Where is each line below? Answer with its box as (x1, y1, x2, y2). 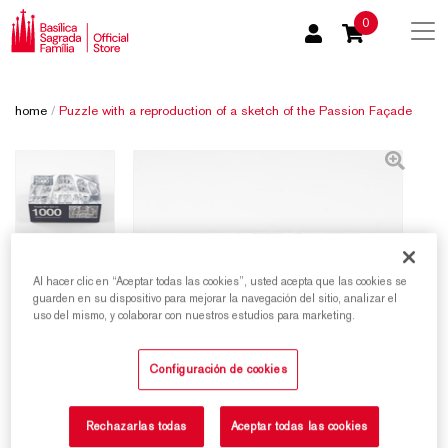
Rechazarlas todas (86, 419, 188, 434)
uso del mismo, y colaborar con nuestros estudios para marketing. (33, 308, 356, 323)
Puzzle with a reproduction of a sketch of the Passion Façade (59, 103, 412, 119)
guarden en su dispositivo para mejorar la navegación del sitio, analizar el (33, 291, 398, 306)
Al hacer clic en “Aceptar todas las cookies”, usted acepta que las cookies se (33, 274, 408, 289)
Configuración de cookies (149, 362, 288, 377)
